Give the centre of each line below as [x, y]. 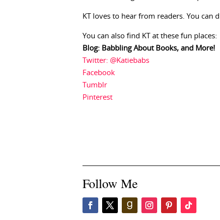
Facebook [99, 73]
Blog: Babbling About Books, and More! [149, 48]
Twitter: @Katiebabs [116, 61]
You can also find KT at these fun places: [150, 36]
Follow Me [110, 183]
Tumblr [95, 85]
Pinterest [97, 97]
